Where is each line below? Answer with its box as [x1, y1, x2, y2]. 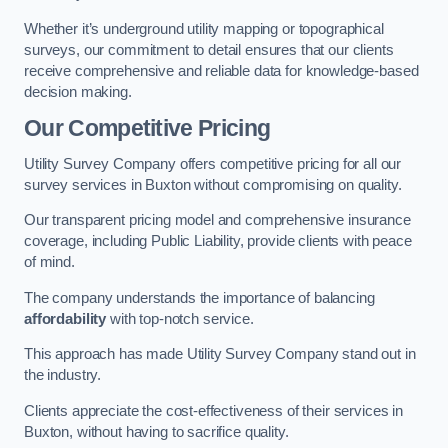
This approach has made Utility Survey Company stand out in [24, 346, 416, 363]
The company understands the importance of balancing [24, 289, 375, 306]
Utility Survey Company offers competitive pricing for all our [24, 155, 402, 172]
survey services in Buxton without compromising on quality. [24, 176, 402, 193]
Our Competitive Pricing [24, 115, 271, 142]
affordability [24, 310, 107, 327]
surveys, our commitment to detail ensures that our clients [24, 41, 394, 58]
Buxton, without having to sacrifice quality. [24, 423, 289, 440]
